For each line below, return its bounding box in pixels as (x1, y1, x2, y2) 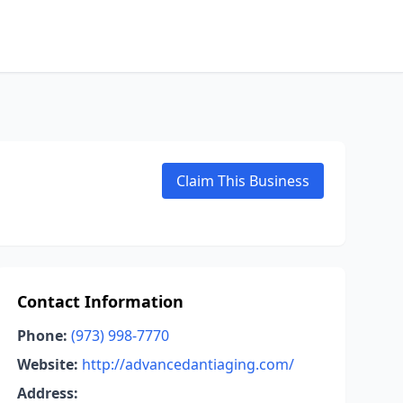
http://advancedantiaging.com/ (81, 354, 294, 374)
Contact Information (16, 291, 184, 312)
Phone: (16, 326, 67, 345)
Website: (16, 354, 78, 374)
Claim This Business (176, 171, 309, 191)
